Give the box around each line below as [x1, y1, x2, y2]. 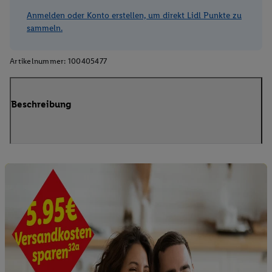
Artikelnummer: [10, 56, 66, 66]
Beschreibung [11, 98, 72, 110]
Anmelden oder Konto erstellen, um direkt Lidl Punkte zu [27, 10, 242, 21]
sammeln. [27, 23, 63, 33]
